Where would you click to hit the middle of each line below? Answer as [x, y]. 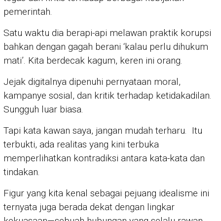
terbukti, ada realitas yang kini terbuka [81, 145]
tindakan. [22, 172]
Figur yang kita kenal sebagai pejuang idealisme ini [106, 193]
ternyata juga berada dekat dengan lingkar [89, 207]
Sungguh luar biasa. [43, 110]
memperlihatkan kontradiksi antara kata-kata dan [104, 158]
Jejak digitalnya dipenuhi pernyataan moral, [92, 82]
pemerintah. [28, 12]
